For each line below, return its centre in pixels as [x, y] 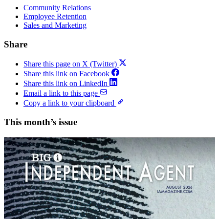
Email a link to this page [61, 93]
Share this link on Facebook [66, 74]
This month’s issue [41, 122]
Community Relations [57, 7]
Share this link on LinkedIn [66, 84]
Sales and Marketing [55, 25]
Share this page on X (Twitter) [70, 64]
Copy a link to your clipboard [69, 103]
